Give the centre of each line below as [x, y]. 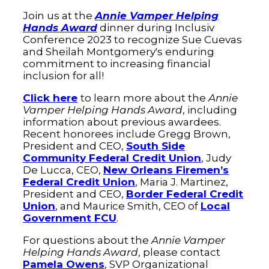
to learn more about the [144, 98]
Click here [50, 98]
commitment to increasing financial [117, 64]
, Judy [216, 158]
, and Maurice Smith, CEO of [128, 206]
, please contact [179, 252]
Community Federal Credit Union [112, 158]
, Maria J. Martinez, [182, 182]
